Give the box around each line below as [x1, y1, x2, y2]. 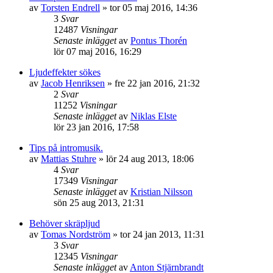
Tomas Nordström [41, 229, 110, 239]
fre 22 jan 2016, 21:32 [115, 78, 200, 88]
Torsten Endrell [41, 2, 100, 13]
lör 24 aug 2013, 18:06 [106, 154, 194, 164]
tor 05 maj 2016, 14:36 [110, 2, 197, 13]
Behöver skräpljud [29, 218, 100, 229]
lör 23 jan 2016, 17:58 [54, 122, 139, 132]
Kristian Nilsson [130, 186, 193, 197]
